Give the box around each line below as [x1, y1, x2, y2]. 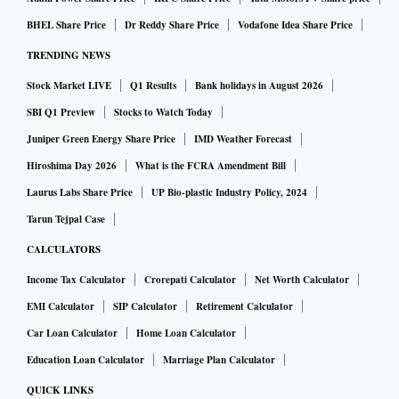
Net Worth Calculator [255, 273, 349, 288]
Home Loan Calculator [136, 326, 236, 341]
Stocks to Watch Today [114, 105, 213, 120]
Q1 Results [130, 78, 176, 94]
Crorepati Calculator [144, 273, 236, 288]
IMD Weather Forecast [194, 132, 292, 147]
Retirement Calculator [196, 299, 293, 314]
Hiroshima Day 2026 [27, 159, 117, 174]
